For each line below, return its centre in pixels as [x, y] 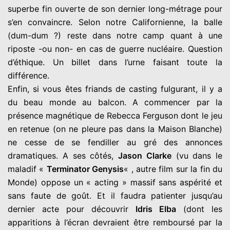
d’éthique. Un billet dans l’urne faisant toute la [115, 62]
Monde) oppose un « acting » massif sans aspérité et [115, 182]
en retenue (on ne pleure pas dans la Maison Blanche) [115, 129]
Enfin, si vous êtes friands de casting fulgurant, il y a [115, 89]
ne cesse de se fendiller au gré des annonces [115, 142]
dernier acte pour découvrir [72, 209]
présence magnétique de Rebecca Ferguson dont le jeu [115, 115]
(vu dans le [197, 155]
